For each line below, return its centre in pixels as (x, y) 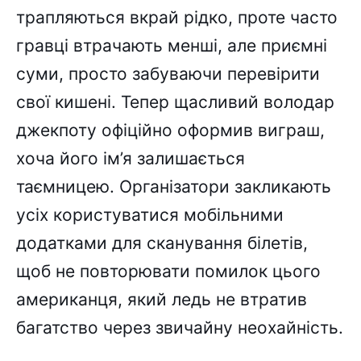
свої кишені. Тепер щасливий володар (175, 102)
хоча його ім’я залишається (131, 158)
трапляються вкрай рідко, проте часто (177, 17)
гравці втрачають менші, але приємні (172, 45)
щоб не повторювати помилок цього (168, 271)
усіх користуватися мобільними (150, 214)
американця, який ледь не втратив (162, 299)
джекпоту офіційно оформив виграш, (170, 130)
